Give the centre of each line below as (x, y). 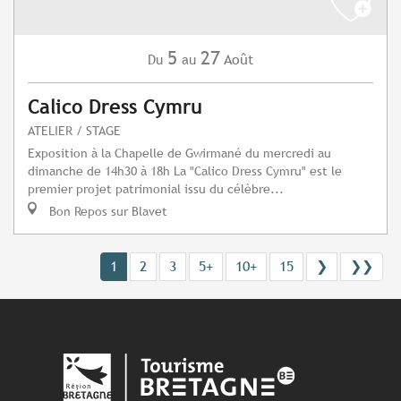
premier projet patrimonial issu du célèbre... (156, 189)
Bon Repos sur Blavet (107, 211)
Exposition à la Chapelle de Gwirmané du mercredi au (179, 153)
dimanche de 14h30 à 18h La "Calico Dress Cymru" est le (185, 171)
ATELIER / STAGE (74, 131)
